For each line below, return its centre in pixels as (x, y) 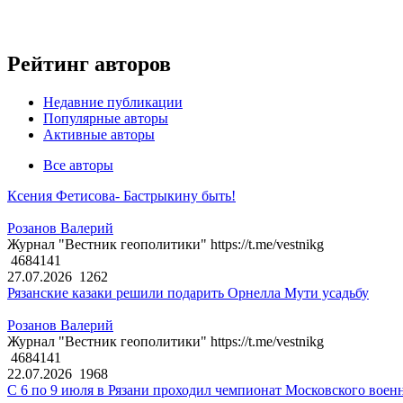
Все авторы (78, 166)
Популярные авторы (106, 119)
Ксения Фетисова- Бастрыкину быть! (121, 196)
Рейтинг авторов (89, 64)
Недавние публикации (113, 103)
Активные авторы (99, 135)
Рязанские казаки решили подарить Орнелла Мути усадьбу (188, 293)
